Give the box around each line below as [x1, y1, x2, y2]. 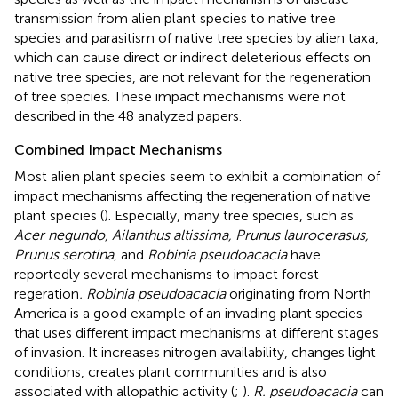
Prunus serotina [14, 245, 114, 263]
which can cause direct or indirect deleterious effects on [14, 48, 370, 66]
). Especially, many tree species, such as [104, 206, 354, 224]
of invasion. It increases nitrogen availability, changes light [14, 343, 376, 361]
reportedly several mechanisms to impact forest [14, 265, 319, 283]
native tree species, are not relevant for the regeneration [14, 68, 370, 85]
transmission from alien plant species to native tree [14, 9, 336, 27]
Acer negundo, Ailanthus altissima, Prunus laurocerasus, [14, 226, 369, 243]
